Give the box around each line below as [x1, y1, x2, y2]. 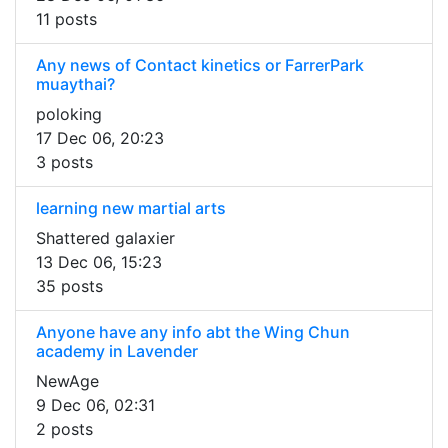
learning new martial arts [36, 198, 226, 219]
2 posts [36, 419, 93, 440]
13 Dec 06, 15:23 [36, 252, 162, 273]
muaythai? [36, 74, 115, 95]
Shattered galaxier [36, 228, 175, 249]
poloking [36, 104, 102, 125]
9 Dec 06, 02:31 [36, 395, 155, 416]
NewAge [36, 371, 99, 392]
